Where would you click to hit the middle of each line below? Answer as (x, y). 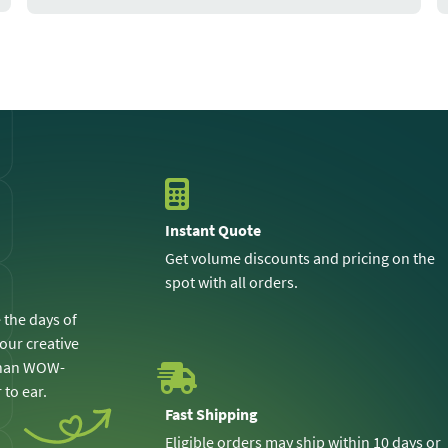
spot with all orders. (232, 281)
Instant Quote (213, 229)
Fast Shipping (212, 413)
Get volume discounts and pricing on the (300, 257)
